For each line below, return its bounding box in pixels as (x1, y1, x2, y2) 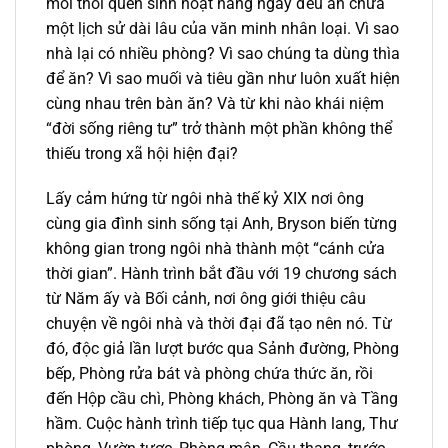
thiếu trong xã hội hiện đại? (46, 143, 238, 163)
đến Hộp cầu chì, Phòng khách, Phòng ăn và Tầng (46, 389, 398, 409)
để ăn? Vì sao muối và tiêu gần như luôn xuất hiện (46, 68, 400, 88)
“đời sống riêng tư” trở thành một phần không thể (46, 118, 392, 138)
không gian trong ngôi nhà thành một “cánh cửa (46, 239, 385, 259)
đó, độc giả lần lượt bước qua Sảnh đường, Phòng (46, 339, 399, 359)
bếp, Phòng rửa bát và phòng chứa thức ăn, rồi (46, 364, 373, 384)
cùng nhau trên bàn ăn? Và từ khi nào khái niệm (46, 93, 384, 113)
